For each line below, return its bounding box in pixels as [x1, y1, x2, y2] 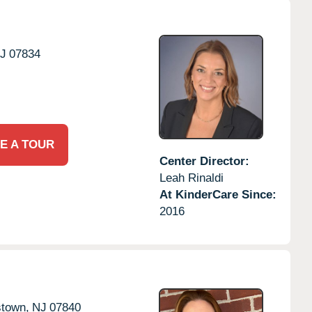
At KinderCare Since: [159, 187, 276, 201]
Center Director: [159, 154, 249, 168]
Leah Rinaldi [159, 171, 224, 185]
